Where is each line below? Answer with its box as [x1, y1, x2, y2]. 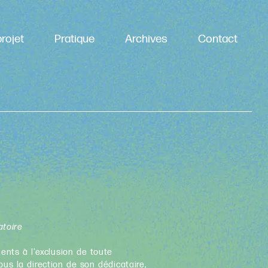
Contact [198, 32, 238, 47]
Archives [125, 32, 168, 47]
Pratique [54, 32, 95, 47]
